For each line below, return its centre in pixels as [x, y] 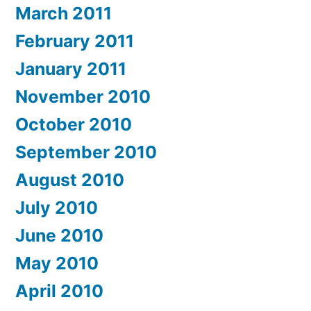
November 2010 [83, 96]
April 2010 [59, 291]
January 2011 [71, 68]
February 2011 [75, 41]
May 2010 [57, 263]
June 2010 [59, 235]
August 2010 [70, 179]
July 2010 [57, 207]
